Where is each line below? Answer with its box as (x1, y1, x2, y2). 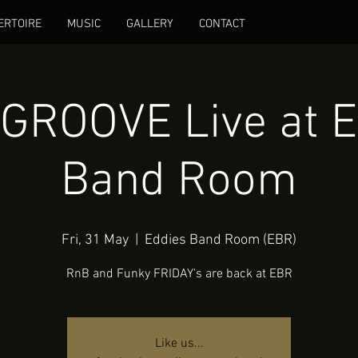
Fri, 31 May (62, 232, 129, 249)
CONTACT (199, 17, 245, 31)
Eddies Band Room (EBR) (145, 232, 296, 249)
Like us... (154, 336, 204, 352)
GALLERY (126, 17, 173, 31)
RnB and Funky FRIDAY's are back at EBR (66, 266, 292, 282)
